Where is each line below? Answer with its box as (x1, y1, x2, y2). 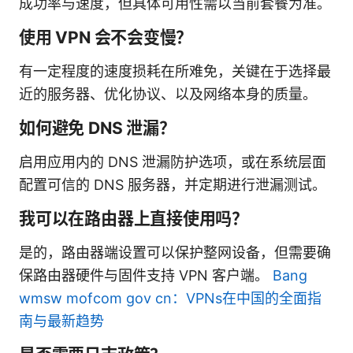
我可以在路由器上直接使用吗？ (19, 208, 249, 229)
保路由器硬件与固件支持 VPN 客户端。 (19, 266, 273, 284)
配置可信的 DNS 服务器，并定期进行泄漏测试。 (19, 176, 326, 193)
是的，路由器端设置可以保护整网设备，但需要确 (19, 243, 331, 261)
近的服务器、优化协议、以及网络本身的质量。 (19, 85, 317, 102)
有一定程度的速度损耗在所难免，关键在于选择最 (19, 62, 331, 80)
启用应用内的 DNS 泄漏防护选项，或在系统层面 (19, 153, 326, 170)
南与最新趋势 (19, 312, 104, 329)
